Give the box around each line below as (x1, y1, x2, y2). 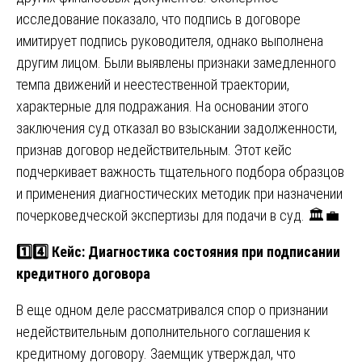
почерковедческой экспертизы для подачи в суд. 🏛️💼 (16, 206, 339, 224)
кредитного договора (16, 264, 150, 282)
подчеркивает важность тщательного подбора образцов (16, 162, 344, 180)
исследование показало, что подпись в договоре (16, 10, 301, 27)
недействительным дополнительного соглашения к (16, 322, 310, 340)
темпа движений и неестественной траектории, (16, 75, 289, 93)
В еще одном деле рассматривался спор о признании (16, 301, 328, 318)
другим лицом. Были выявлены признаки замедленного (16, 53, 336, 71)
